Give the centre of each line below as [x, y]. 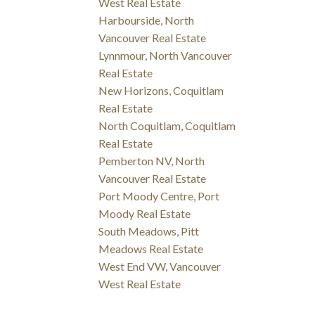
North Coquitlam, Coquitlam [167, 126]
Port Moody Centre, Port [159, 196]
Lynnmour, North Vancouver [166, 56]
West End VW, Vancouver [160, 266]
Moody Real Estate [145, 214]
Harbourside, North [147, 20]
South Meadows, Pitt [149, 231]
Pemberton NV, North [152, 161]
